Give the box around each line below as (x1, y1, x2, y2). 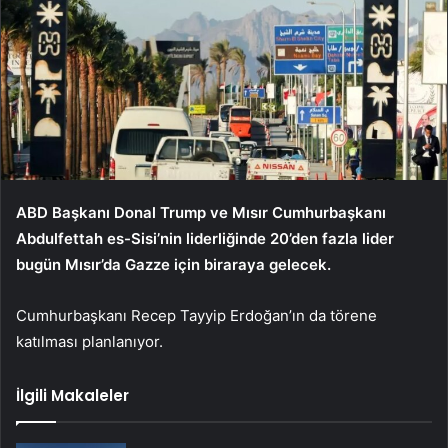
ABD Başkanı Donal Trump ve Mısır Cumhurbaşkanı (16, 203, 386, 223)
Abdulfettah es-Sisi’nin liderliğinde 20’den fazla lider (16, 229, 394, 249)
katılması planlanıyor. (16, 332, 163, 352)
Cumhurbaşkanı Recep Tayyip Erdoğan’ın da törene (16, 306, 377, 326)
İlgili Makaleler (16, 385, 129, 407)
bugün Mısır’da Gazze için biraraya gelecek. (16, 255, 331, 275)
